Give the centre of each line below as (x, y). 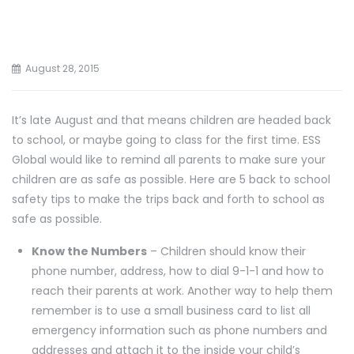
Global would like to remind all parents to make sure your (169, 160)
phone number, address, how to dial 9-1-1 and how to (178, 271)
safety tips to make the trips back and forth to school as (168, 199)
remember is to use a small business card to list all (171, 311)
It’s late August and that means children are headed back (171, 120)
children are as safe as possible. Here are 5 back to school (171, 179)
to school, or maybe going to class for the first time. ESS (166, 140)
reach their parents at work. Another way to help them (182, 291)
